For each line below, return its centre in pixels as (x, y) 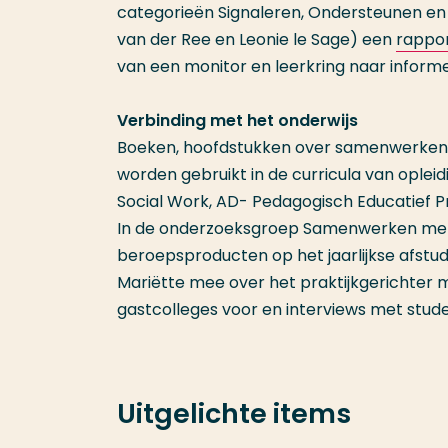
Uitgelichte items (234, 413)
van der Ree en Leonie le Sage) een (256, 39)
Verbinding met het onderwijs (237, 120)
